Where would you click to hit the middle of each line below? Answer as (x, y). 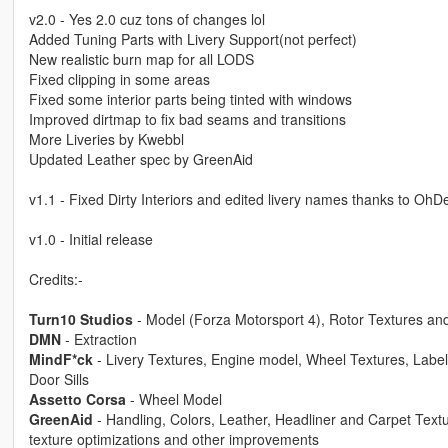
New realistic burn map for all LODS (141, 59)
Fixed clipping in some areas (119, 79)
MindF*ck (60, 359)
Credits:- (55, 279)
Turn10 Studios (80, 319)
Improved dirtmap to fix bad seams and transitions (187, 119)
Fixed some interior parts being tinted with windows (190, 99)
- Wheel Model (173, 399)
